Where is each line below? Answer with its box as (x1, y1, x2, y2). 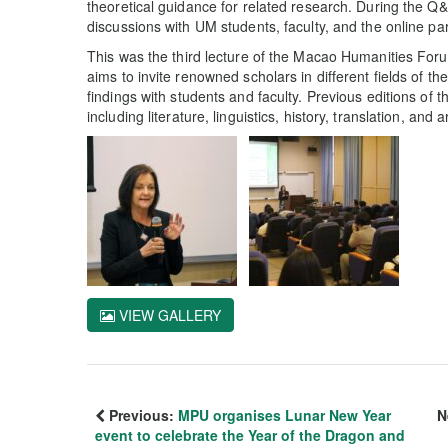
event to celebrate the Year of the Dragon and (95, 424, 405, 445)
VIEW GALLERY (115, 304, 221, 325)
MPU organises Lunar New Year (178, 404, 391, 425)
